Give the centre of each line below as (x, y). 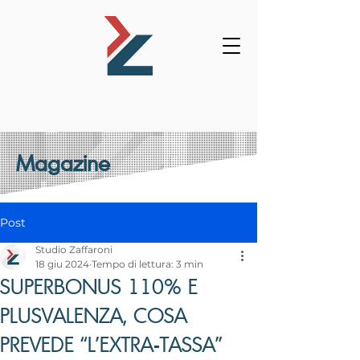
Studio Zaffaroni (74, 250)
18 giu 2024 (62, 264)
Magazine (63, 163)
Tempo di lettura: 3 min (147, 264)
